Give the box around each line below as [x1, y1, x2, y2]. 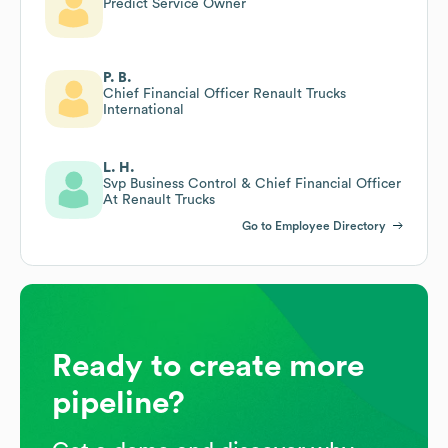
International [103, 102, 184, 117]
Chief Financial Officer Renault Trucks [103, 86, 346, 101]
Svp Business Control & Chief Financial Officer [103, 176, 401, 191]
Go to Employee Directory [242, 219, 386, 232]
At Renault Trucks [103, 192, 215, 207]
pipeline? [52, 386, 185, 419]
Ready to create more [52, 349, 364, 382]
